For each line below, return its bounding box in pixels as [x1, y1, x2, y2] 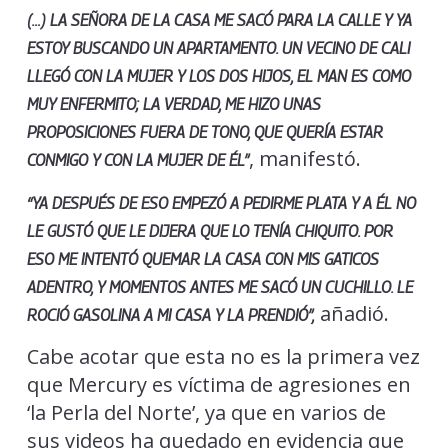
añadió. [314, 300, 389, 328]
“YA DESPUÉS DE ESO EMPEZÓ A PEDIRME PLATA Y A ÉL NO [26, 194, 416, 214]
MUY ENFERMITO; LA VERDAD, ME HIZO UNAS [26, 95, 321, 115]
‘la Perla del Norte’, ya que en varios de [26, 399, 386, 427]
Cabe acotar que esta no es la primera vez [26, 343, 420, 371]
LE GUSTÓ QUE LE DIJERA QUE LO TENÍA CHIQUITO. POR [26, 222, 393, 242]
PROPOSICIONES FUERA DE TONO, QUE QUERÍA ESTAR [26, 123, 383, 143]
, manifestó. [248, 145, 361, 173]
